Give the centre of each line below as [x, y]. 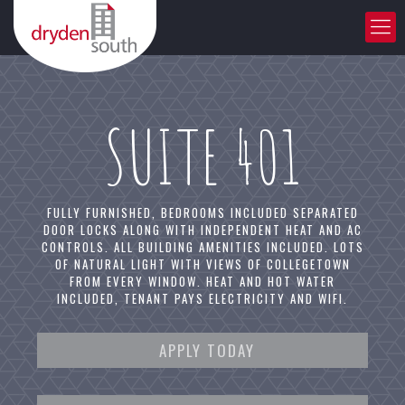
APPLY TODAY [207, 350]
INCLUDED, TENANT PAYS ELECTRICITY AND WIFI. [202, 298]
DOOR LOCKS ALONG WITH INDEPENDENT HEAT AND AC [202, 230]
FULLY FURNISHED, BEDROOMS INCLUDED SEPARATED [202, 212]
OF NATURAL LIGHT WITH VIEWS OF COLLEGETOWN [202, 264]
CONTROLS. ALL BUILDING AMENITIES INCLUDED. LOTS [202, 247]
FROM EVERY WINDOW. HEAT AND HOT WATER [202, 281]
